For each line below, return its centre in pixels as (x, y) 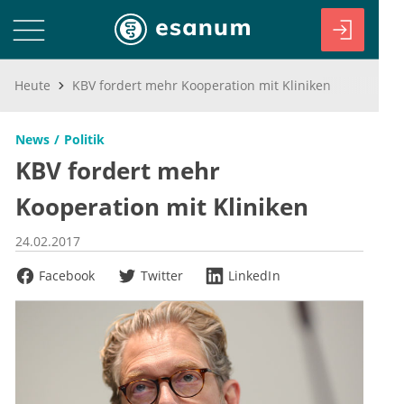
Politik (84, 139)
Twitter (162, 275)
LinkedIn (254, 275)
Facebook (67, 275)
